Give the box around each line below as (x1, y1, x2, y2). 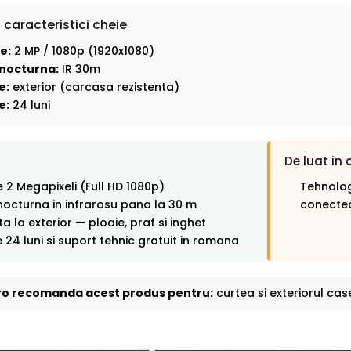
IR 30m (59, 61, 100, 78)
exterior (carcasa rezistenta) (9, 79, 179, 96)
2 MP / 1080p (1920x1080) (11, 43, 154, 60)
